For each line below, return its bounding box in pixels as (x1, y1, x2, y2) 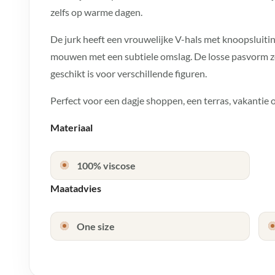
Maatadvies (50, 182, 101, 194)
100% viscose (77, 159, 136, 171)
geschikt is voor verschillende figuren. (50, 67, 207, 79)
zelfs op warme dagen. (50, 6, 142, 18)
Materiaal (50, 121, 93, 133)
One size (77, 220, 115, 232)
